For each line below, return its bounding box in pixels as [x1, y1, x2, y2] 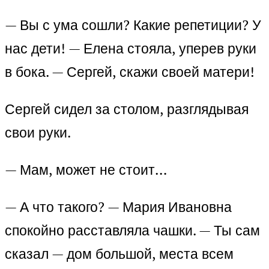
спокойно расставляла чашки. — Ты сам [5, 221, 260, 240]
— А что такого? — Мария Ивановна [5, 198, 232, 217]
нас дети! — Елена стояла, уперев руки [5, 39, 256, 58]
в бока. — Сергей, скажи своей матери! [5, 62, 255, 82]
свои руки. [5, 123, 71, 142]
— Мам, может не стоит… [5, 160, 167, 180]
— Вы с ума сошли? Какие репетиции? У [5, 16, 261, 35]
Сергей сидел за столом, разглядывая [5, 100, 249, 119]
